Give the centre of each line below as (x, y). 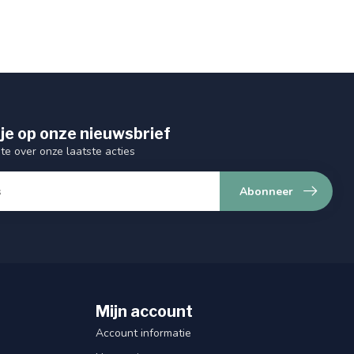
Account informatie (143, 333)
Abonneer (266, 191)
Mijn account (144, 312)
